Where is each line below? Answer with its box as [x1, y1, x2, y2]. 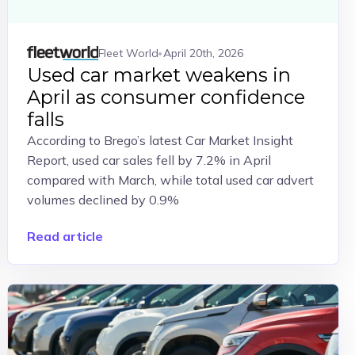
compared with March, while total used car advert [27, 172, 315, 188]
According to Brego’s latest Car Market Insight [27, 132, 294, 148]
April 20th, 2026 [163, 45, 244, 60]
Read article [27, 228, 104, 244]
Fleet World [98, 45, 159, 60]
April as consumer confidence [27, 86, 306, 109]
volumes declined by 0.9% [27, 192, 180, 208]
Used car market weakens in [27, 63, 292, 86]
